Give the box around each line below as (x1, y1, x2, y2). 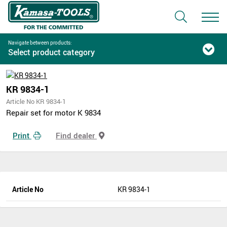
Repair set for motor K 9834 (6, 107, 101, 118)
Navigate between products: (8, 39, 72, 46)
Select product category (8, 47, 95, 58)
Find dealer (56, 130, 97, 140)
